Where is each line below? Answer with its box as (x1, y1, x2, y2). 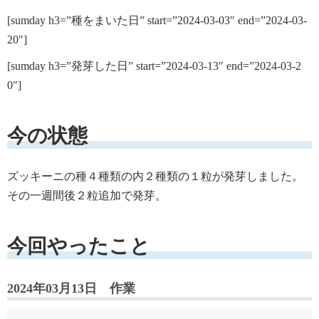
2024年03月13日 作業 (7, 281, 135, 296)
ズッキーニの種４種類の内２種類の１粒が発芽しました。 (7, 170, 303, 183)
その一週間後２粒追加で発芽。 (7, 189, 167, 202)
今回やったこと (7, 235, 150, 258)
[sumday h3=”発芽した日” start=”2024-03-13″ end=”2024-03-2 (7, 60, 301, 73)
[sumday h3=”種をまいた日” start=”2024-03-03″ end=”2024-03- (7, 14, 307, 27)
